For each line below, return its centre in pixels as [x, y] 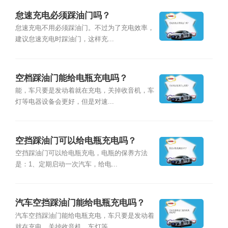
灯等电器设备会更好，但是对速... [64, 102]
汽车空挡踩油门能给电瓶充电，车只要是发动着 [84, 216]
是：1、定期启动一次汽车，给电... [66, 164]
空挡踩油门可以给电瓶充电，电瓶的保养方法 [81, 153]
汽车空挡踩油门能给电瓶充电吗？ [80, 203]
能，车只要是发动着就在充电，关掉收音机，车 [84, 91]
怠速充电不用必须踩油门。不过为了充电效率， [84, 28]
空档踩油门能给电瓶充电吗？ [71, 78]
